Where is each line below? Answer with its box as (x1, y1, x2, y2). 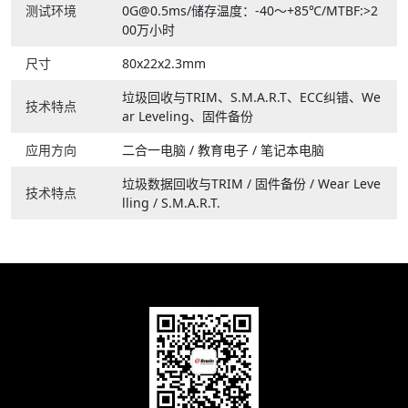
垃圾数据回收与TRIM (122, 175, 247, 193)
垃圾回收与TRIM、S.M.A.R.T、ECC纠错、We (122, 88, 381, 107)
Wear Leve (318, 175, 381, 193)
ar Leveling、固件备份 (122, 107, 253, 126)
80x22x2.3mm (122, 55, 206, 73)
